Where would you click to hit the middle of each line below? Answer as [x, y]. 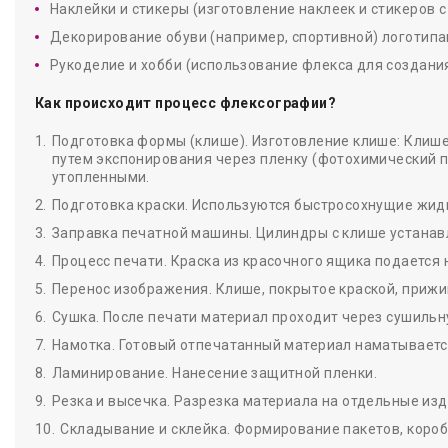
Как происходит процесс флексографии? [186, 103]
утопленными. [100, 177]
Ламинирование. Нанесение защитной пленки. [214, 373]
